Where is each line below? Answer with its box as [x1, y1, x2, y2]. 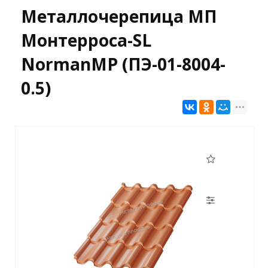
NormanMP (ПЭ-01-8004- [21, 52, 226, 75]
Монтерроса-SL [21, 28, 151, 51]
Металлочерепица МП [21, 4, 217, 28]
